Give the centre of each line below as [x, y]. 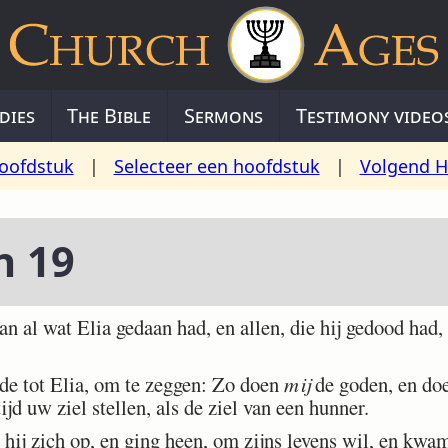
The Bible [109, 115]
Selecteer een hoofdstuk [216, 166]
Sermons [223, 115]
